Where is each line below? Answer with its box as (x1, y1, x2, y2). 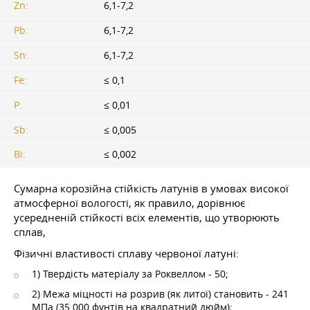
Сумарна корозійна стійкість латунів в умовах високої (14, 181, 289, 196)
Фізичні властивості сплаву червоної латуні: (14, 246, 239, 261)
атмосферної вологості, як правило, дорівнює (14, 196, 245, 210)
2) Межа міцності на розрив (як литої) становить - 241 (32, 288, 289, 301)
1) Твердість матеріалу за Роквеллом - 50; (32, 268, 228, 281)
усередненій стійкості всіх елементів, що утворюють (14, 210, 280, 225)
